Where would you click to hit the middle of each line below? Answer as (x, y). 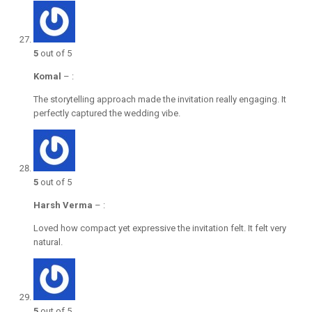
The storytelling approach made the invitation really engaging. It (160, 100)
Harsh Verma (63, 205)
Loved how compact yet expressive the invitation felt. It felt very (160, 228)
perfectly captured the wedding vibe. (107, 114)
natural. (48, 242)
